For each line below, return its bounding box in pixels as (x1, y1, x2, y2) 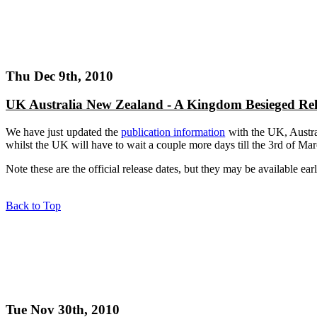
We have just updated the (6, 126, 122, 139)
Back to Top (6, 200, 61, 212)
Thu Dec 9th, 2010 (6, 68, 113, 83)
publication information (121, 126, 226, 139)
